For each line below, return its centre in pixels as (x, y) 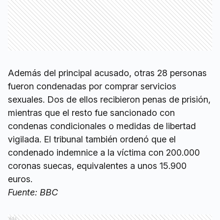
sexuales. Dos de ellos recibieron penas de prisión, (109, 99)
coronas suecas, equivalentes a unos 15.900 (97, 166)
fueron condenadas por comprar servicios (92, 86)
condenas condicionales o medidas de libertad (102, 126)
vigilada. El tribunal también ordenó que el (92, 139)
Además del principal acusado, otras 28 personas (107, 73)
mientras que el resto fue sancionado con (91, 113)
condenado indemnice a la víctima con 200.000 (104, 152)
